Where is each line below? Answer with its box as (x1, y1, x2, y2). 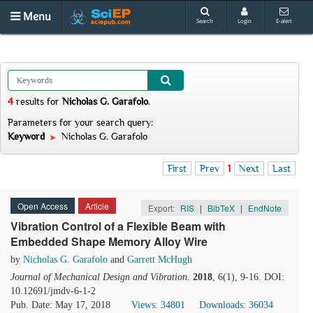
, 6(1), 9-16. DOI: (212, 272, 284, 282)
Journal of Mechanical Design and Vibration (10, 272, 187, 282)
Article (85, 200, 109, 212)
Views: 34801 (131, 300, 185, 310)
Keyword (8, 131, 48, 142)
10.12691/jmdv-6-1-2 (10, 286, 96, 296)
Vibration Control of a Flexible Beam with (10, 218, 226, 234)
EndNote (248, 202, 282, 214)
